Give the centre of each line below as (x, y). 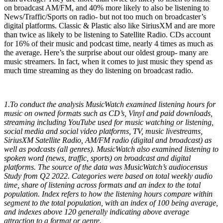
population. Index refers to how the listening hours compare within (108, 194)
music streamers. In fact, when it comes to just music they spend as (108, 61)
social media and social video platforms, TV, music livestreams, (103, 131)
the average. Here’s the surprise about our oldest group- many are (106, 52)
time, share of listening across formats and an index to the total (102, 185)
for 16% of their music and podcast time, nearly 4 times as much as (109, 43)
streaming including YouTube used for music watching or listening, (109, 122)
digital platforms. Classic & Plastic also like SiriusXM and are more (110, 25)
